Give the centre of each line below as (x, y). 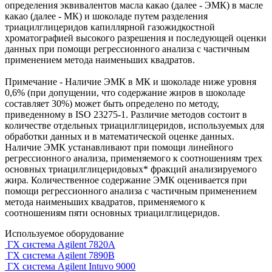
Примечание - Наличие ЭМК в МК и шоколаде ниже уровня (131, 81)
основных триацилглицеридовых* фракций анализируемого (131, 169)
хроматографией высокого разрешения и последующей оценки (136, 38)
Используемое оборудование (64, 233)
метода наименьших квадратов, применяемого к (105, 202)
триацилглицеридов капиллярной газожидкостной (110, 27)
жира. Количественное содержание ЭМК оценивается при (126, 180)
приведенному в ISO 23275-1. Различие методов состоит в (126, 114)
